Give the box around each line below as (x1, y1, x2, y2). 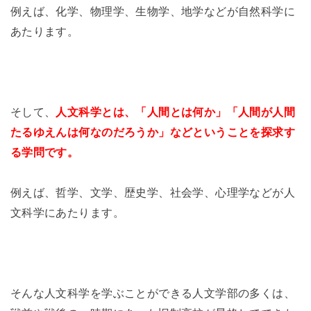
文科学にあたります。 (10, 205, 124, 219)
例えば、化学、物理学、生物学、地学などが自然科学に (10, 5, 296, 18)
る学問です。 (10, 146, 79, 159)
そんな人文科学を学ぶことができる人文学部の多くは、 (10, 286, 296, 299)
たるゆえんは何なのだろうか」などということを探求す (10, 126, 296, 139)
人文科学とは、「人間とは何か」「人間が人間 (56, 106, 296, 119)
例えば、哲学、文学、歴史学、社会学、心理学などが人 (10, 185, 296, 199)
